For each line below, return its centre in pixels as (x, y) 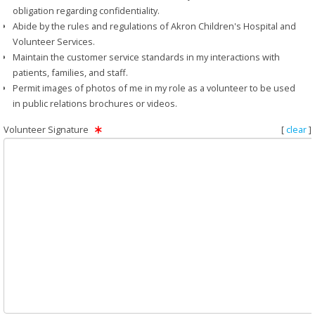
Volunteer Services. (53, 42)
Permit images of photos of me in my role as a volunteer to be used (154, 88)
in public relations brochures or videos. (95, 104)
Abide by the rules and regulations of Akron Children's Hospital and (154, 26)
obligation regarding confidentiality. (86, 11)
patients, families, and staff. (70, 73)
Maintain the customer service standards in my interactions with (146, 57)
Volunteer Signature (47, 130)
